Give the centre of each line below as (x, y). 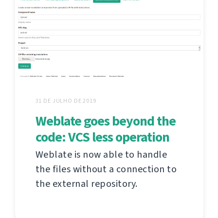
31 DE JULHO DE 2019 (66, 100)
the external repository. (86, 183)
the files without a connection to (106, 169)
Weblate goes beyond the (105, 121)
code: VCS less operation (102, 137)
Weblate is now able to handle (101, 154)
